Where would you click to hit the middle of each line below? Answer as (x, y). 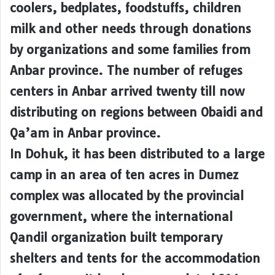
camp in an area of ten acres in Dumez (124, 175)
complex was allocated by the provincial (127, 196)
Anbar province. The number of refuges (126, 71)
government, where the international (121, 217)
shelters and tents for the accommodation (135, 258)
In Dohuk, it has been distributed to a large (137, 154)
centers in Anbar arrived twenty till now (127, 91)
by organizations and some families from (130, 50)
